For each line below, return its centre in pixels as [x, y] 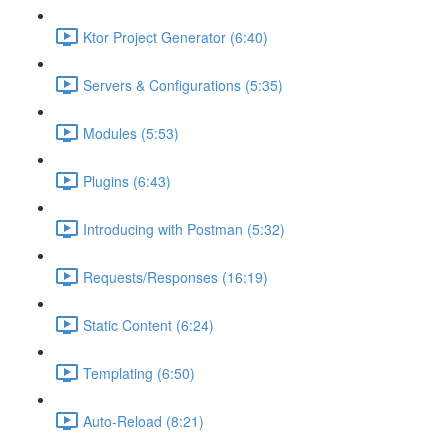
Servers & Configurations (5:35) [183, 84]
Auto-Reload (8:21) [143, 420]
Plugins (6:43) [127, 180]
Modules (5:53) [131, 132]
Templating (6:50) [139, 372]
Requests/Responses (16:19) [175, 276]
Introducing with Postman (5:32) [184, 228]
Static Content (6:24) [148, 324]
